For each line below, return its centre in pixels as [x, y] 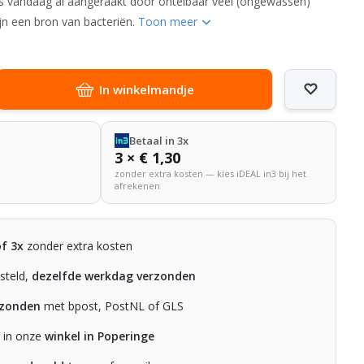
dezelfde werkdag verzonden [114, 275]
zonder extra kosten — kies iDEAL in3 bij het [210, 173]
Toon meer [170, 21]
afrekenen [137, 185]
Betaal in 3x [158, 140]
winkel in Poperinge [100, 336]
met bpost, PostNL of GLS [113, 305]
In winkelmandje [146, 89]
